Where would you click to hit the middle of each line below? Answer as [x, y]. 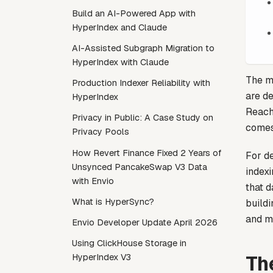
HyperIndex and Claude [119, 27]
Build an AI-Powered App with [134, 13]
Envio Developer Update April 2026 [145, 222]
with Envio [93, 181]
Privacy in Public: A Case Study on [143, 118]
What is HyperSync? [113, 201]
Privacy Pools [101, 132]
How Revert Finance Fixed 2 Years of [147, 153]
